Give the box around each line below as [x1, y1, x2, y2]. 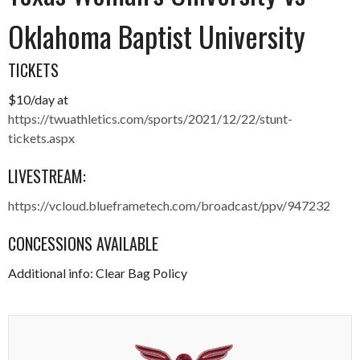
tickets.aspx [8, 130, 75, 146]
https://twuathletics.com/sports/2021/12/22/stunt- [8, 111, 292, 127]
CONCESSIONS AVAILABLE [8, 231, 158, 256]
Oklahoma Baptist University [8, 14, 305, 58]
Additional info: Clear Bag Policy [8, 265, 187, 281]
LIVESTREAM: [8, 164, 86, 189]
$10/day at [8, 92, 68, 108]
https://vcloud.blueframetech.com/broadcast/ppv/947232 [8, 198, 330, 214]
